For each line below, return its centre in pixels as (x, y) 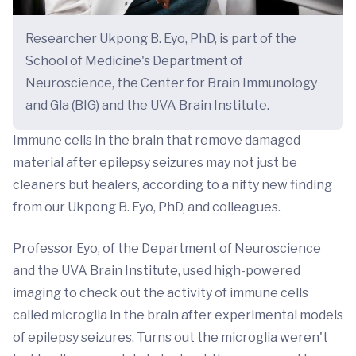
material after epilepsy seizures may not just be (155, 163)
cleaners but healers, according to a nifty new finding (172, 185)
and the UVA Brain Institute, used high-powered (157, 271)
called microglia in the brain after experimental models (178, 315)
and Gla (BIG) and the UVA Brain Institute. (147, 106)
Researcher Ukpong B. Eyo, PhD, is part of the (161, 39)
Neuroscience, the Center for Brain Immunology (171, 83)
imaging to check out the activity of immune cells (161, 293)
